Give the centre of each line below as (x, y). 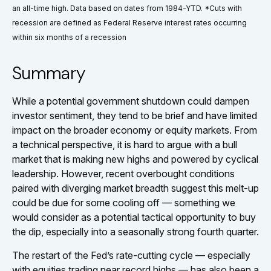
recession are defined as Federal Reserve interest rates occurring (129, 22)
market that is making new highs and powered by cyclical (135, 159)
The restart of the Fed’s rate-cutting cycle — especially (131, 255)
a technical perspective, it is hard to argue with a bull (125, 144)
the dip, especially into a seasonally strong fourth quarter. (135, 231)
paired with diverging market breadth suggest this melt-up (135, 188)
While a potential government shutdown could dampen (131, 101)
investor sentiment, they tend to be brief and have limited (135, 115)
